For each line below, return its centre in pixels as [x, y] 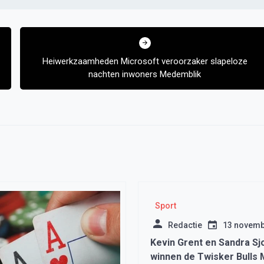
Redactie [185, 225]
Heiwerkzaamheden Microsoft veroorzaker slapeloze [145, 61]
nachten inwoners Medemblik [145, 74]
